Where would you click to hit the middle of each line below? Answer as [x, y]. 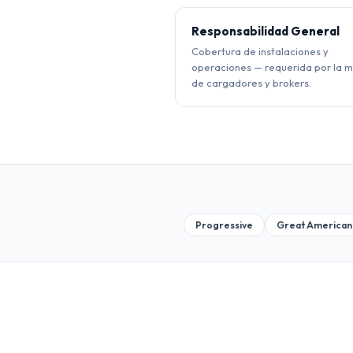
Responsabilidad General [266, 31]
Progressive [224, 225]
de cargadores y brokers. [251, 83]
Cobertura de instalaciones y [260, 51]
